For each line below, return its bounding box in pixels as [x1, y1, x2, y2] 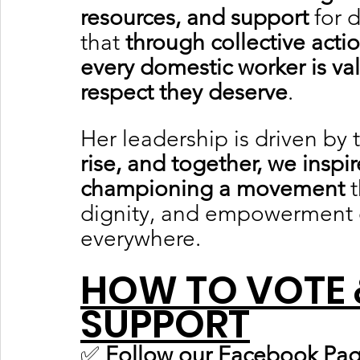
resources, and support [80, 3, 309, 31]
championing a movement [80, 174, 345, 202]
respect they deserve [80, 78, 288, 105]
